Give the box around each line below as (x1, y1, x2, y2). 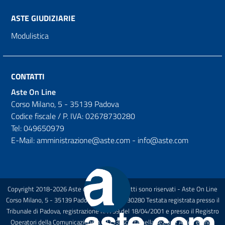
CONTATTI (11, 70, 45, 82)
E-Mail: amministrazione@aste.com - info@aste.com (11, 134, 188, 146)
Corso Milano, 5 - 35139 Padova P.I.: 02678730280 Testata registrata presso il (6, 194, 219, 205)
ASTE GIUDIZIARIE (11, 12, 75, 24)
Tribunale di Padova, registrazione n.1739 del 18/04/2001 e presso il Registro (6, 205, 219, 216)
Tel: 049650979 (11, 122, 64, 134)
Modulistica (11, 29, 49, 42)
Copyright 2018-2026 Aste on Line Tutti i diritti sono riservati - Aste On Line (8, 183, 217, 194)
